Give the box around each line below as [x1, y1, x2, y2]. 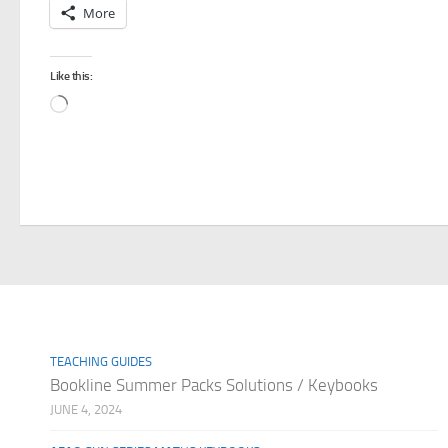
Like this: [50, 68, 92, 83]
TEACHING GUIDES [50, 353, 152, 369]
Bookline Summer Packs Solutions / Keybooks [50, 374, 378, 395]
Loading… [67, 96, 130, 116]
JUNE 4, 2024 [50, 401, 122, 417]
